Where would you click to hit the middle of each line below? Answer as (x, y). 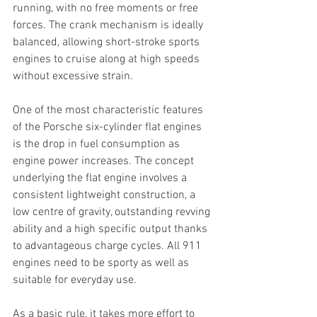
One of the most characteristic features (109, 111)
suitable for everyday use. (75, 281)
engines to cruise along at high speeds (108, 60)
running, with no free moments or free (107, 9)
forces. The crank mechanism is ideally (109, 26)
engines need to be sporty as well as (102, 264)
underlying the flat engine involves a (101, 179)
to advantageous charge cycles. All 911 (109, 247)
